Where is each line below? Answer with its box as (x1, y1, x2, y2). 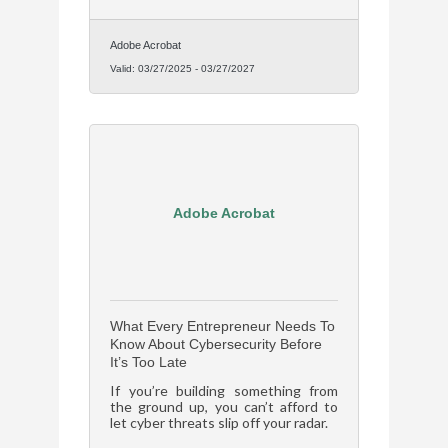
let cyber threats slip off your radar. (110, 414, 328, 432)
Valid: (110, 63, 138, 75)
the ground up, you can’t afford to (110, 398, 338, 416)
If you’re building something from (110, 382, 338, 400)
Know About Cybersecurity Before (110, 336, 322, 353)
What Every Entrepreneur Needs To (110, 318, 335, 335)
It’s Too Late (110, 354, 187, 371)
